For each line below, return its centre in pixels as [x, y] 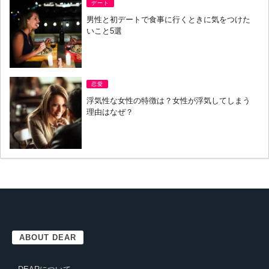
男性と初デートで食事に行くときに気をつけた [169, 20]
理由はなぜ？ [110, 112]
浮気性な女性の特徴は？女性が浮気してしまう [169, 101]
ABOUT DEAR [48, 238]
